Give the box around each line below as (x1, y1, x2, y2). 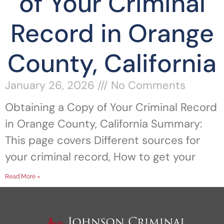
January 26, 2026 (5, 78, 97, 92)
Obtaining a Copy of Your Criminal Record (5, 100, 217, 114)
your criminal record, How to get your (5, 149, 195, 164)
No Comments (108, 78, 185, 92)
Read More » (5, 173, 40, 180)
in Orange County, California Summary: (5, 116, 202, 131)
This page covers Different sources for (5, 133, 200, 147)
